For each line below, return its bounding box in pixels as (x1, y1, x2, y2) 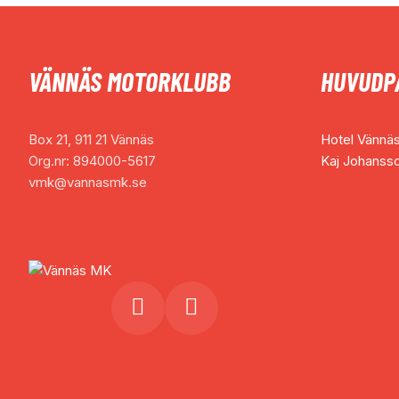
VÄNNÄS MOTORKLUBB (28, 65, 231, 97)
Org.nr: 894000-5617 (28, 152, 156, 169)
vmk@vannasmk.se (28, 174, 147, 191)
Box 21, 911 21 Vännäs (28, 131, 154, 148)
